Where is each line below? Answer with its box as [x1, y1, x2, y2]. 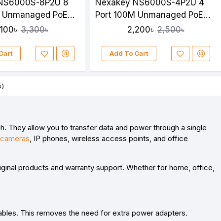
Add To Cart [109, 49, 148, 58]
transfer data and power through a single [70, 123, 207, 133]
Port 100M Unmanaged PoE [95, 9, 204, 20]
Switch [95, 22, 123, 32]
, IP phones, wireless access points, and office [30, 134, 188, 144]
